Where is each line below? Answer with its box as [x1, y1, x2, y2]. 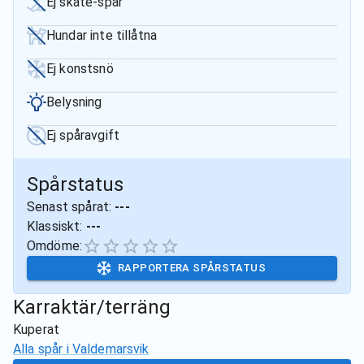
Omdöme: [27, 238, 83, 253]
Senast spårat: [27, 199, 115, 214]
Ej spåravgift [46, 128, 119, 143]
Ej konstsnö [46, 61, 114, 76]
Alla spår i [13, 341, 72, 357]
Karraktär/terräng [13, 296, 171, 318]
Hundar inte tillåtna [46, 28, 158, 43]
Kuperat [13, 322, 60, 337]
